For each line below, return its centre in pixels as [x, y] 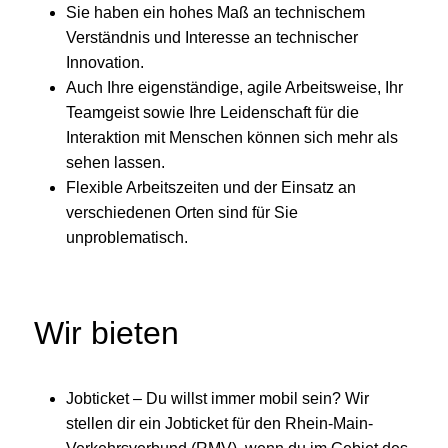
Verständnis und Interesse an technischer [212, 38]
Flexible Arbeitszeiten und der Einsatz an [211, 188]
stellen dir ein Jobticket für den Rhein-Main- [219, 423]
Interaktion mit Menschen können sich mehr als [232, 138]
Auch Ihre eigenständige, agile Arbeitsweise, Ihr [234, 88]
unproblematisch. [129, 238]
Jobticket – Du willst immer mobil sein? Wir [217, 398]
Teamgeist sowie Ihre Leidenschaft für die [212, 113]
